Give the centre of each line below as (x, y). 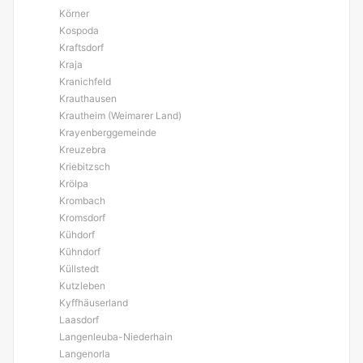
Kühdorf (77, 235)
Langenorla (85, 354)
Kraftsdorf (81, 47)
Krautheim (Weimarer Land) (120, 115)
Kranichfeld (85, 81)
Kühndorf (80, 252)
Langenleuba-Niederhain (116, 337)
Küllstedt (79, 269)
